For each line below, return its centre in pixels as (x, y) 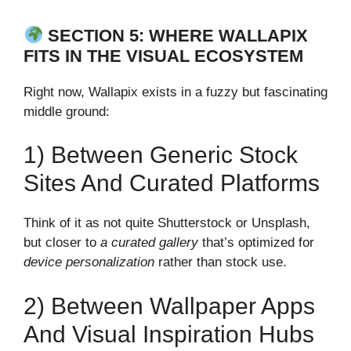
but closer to (62, 243)
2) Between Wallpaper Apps (169, 306)
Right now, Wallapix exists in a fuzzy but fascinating (175, 92)
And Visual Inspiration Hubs (169, 334)
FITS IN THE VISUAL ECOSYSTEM (163, 56)
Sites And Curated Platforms (172, 183)
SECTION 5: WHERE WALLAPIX (178, 35)
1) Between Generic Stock (161, 155)
